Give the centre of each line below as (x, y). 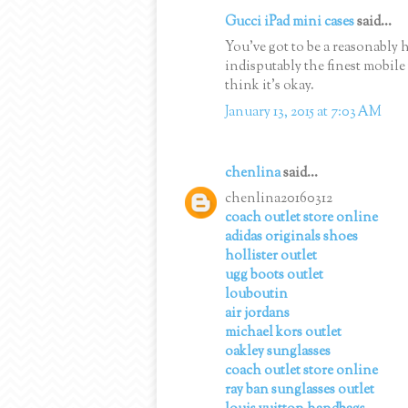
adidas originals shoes (291, 238)
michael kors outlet (283, 333)
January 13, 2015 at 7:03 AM (303, 112)
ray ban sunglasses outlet (300, 391)
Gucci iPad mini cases (290, 22)
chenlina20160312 (279, 199)
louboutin (256, 295)
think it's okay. (270, 87)
